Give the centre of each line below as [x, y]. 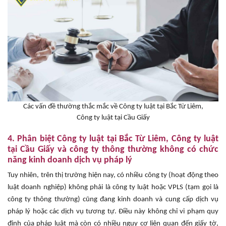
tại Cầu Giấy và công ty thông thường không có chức [113, 149]
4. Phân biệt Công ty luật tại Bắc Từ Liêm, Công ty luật [113, 139]
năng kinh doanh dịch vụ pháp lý [70, 160]
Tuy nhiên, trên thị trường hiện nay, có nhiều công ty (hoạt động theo [113, 175]
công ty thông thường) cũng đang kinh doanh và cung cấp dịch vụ [113, 199]
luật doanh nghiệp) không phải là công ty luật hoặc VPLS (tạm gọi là [113, 187]
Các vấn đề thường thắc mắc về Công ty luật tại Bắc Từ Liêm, [113, 106]
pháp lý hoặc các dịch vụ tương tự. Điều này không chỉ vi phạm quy [113, 211]
